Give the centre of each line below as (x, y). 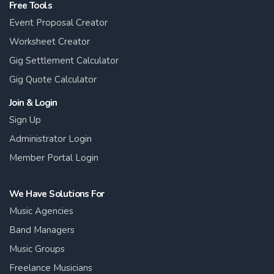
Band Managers (42, 230)
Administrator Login (50, 139)
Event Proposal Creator (58, 22)
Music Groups (37, 249)
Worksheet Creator (50, 41)
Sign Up (25, 120)
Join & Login (33, 102)
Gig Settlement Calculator (64, 60)
